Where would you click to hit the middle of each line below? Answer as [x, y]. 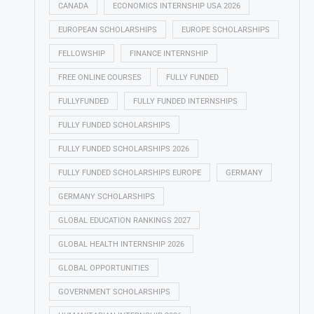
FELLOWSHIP [81, 54]
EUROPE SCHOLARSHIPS [225, 30]
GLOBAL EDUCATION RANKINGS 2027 [124, 220]
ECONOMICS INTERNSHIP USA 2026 [176, 6]
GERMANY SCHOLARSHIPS [106, 197]
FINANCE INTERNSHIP [169, 54]
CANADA [73, 6]
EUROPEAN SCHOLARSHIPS [107, 30]
